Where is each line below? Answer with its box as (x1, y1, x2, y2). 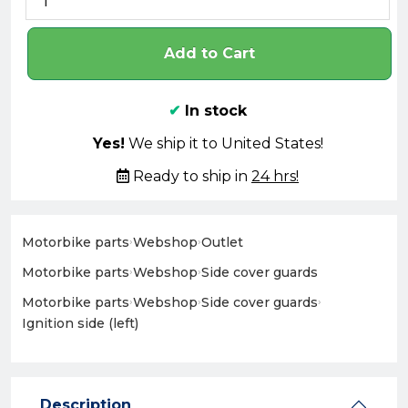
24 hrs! (251, 168, 299, 185)
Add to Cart (164, 45, 255, 62)
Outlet (201, 234, 243, 250)
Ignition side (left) (22, 315, 138, 331)
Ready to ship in (129, 168, 251, 185)
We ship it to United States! (124, 135, 323, 152)
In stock (185, 102, 247, 119)
